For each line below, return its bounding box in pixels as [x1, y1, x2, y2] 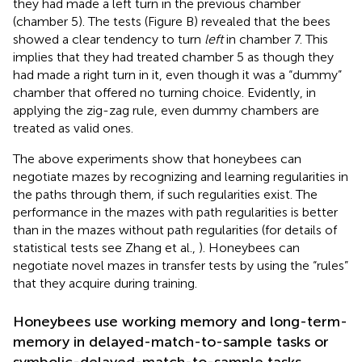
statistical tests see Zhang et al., [13, 239, 199, 255]
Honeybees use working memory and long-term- [13, 312, 347, 330]
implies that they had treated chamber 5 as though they [13, 48, 334, 65]
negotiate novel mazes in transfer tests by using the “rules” [13, 257, 348, 273]
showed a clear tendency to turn [13, 31, 204, 47]
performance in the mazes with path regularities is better [13, 204, 338, 220]
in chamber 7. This [223, 31, 328, 47]
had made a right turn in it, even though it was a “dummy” [13, 66, 342, 82]
